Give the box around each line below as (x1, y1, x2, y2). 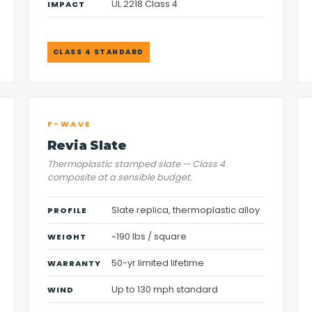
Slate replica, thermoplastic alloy (111, 204, 260, 216)
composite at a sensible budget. (47, 171, 192, 183)
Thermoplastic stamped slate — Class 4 (47, 158, 225, 170)
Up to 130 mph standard (111, 283, 218, 295)
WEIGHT (47, 231, 86, 242)
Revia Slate (47, 138, 127, 153)
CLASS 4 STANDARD (52, 47, 144, 56)
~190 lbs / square (111, 231, 187, 242)
